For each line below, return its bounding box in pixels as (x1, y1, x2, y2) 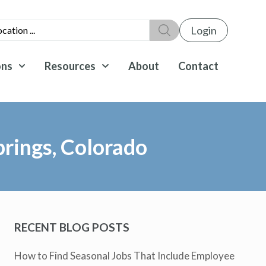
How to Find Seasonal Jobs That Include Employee (14, 249, 235, 262)
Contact (178, 59, 218, 72)
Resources (45, 59, 96, 72)
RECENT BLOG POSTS (14, 220, 130, 234)
